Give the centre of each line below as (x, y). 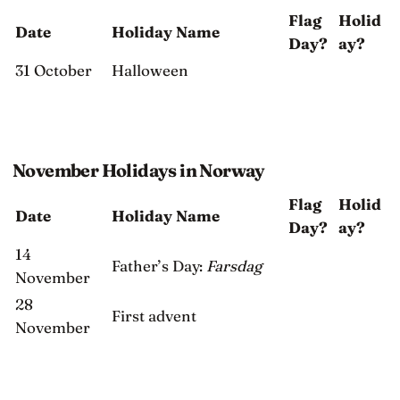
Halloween (150, 71)
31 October (54, 71)
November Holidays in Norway (139, 171)
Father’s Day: (159, 266)
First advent (154, 316)
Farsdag (234, 266)
